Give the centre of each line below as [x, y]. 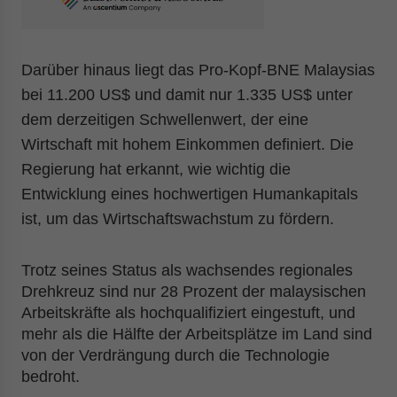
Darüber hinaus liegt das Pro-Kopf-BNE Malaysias [198, 70]
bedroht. [51, 377]
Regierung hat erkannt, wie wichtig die [156, 169]
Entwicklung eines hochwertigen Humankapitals [190, 194]
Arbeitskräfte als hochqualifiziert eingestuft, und [188, 313]
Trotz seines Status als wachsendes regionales [187, 270]
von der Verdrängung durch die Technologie [175, 355]
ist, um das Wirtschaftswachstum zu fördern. [178, 219]
